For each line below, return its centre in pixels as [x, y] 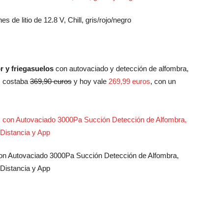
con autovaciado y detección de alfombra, [121, 69]
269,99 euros [129, 81]
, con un [163, 81]
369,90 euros [51, 81]
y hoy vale [90, 81]
